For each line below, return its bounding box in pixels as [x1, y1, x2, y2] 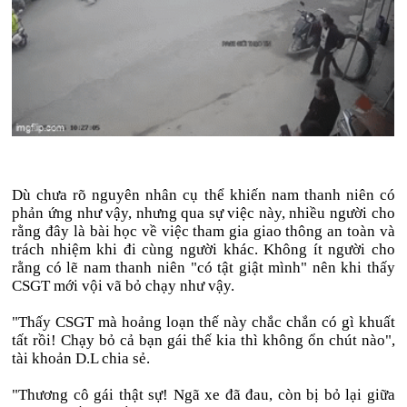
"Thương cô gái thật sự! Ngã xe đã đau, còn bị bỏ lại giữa [12, 385, 395, 403]
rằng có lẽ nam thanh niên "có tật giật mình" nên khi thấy [12, 258, 395, 276]
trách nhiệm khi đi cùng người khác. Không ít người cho [12, 240, 395, 258]
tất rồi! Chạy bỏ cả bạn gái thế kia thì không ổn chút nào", [12, 331, 395, 349]
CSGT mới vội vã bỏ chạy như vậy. [12, 276, 235, 294]
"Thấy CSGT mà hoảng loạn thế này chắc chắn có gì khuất [12, 313, 395, 331]
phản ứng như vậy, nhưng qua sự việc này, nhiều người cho [12, 203, 395, 222]
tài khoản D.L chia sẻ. [12, 349, 151, 367]
